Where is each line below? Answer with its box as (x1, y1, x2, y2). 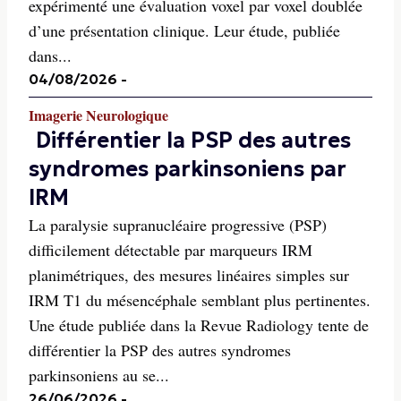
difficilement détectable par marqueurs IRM (29, 238, 312, 260)
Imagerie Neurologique (29, 104, 168, 125)
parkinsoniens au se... (29, 363, 169, 386)
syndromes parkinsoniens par (29, 155, 346, 183)
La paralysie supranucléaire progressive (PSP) (29, 213, 327, 235)
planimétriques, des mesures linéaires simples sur (29, 263, 349, 286)
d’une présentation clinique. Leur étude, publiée (29, 19, 340, 41)
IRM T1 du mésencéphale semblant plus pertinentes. (29, 288, 371, 311)
